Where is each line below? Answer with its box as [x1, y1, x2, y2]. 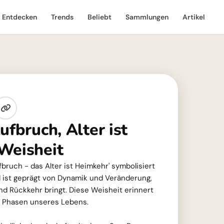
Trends [51, 12, 73, 21]
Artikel [182, 12, 205, 21]
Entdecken [2, 12, 37, 21]
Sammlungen [125, 12, 168, 21]
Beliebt [87, 12, 111, 21]
